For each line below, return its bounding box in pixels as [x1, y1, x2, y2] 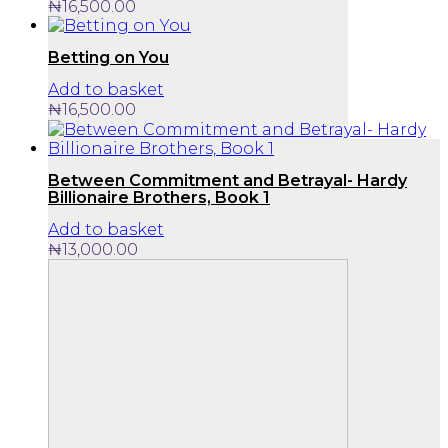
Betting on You [48, 48, 169, 68]
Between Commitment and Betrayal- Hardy [48, 170, 407, 190]
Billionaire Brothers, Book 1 [48, 188, 270, 208]
